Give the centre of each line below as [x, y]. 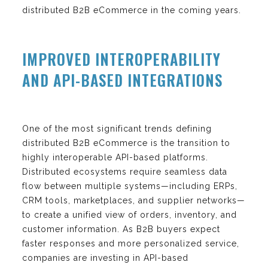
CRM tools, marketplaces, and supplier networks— [134, 200]
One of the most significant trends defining [117, 128]
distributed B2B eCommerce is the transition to [126, 143]
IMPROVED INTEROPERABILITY [121, 59]
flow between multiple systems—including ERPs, [130, 186]
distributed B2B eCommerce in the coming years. [132, 10]
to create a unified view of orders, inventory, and [130, 214]
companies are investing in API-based [105, 258]
